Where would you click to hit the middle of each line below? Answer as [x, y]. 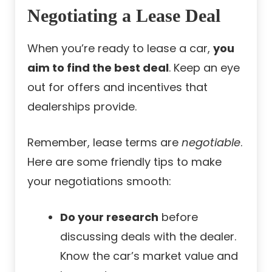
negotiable [211, 142]
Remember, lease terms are [104, 142]
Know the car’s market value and [149, 256]
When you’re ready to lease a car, [120, 48]
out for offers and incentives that [117, 87]
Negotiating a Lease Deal [124, 15]
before [178, 217]
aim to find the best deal [98, 67]
